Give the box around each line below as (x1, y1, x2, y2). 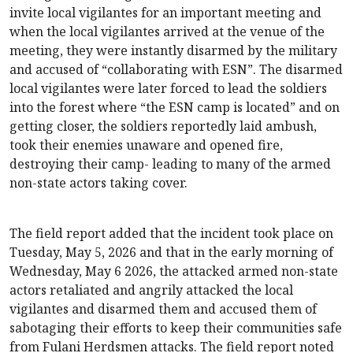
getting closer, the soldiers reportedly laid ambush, (9, 117, 317, 136)
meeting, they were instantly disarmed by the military (9, 42, 337, 60)
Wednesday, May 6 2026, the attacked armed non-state (9, 262, 338, 281)
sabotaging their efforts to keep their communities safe (9, 319, 342, 337)
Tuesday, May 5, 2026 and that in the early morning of (9, 243, 333, 262)
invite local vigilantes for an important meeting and (9, 4, 321, 22)
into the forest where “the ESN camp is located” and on (9, 98, 340, 117)
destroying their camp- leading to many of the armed (9, 155, 331, 173)
